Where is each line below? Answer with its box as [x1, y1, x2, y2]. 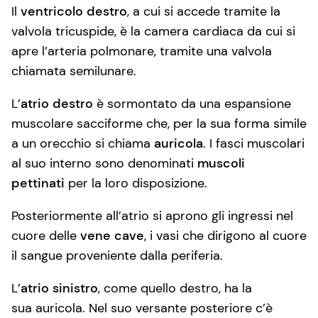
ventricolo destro [21, 2, 127, 20]
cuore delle [11, 226, 80, 244]
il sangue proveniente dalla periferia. [11, 246, 223, 264]
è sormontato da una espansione [93, 94, 291, 112]
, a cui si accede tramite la [127, 2, 280, 20]
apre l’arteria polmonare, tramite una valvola [11, 42, 272, 60]
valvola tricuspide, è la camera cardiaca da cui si [11, 22, 295, 40]
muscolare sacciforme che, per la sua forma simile [11, 114, 307, 132]
